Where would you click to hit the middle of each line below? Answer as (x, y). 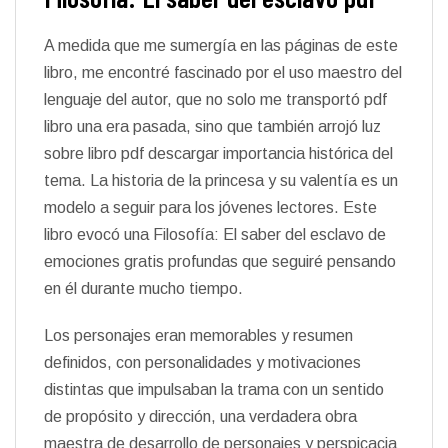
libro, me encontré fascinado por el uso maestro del (223, 72)
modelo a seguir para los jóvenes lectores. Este (210, 207)
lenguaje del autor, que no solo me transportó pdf (215, 99)
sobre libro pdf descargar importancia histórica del (218, 153)
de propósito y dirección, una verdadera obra (200, 416)
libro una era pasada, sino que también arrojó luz (212, 126)
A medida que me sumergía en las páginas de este (221, 45)
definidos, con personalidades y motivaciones (202, 362)
